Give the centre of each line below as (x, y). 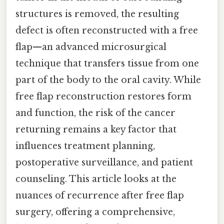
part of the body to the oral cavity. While (108, 80)
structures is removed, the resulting (97, 14)
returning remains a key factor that (96, 129)
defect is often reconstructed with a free (107, 30)
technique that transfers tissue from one (107, 63)
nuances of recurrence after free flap (100, 195)
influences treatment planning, (85, 146)
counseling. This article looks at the (96, 179)
